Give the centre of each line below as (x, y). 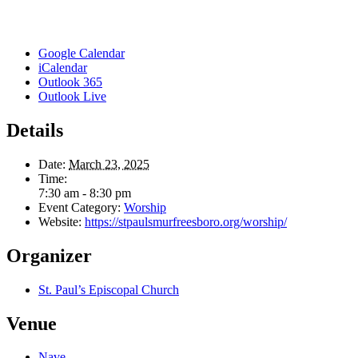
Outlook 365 (70, 82)
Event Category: (80, 207)
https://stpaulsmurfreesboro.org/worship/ (186, 221)
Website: (60, 221)
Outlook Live (72, 96)
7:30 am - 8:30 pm (85, 193)
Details (35, 130)
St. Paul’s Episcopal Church (109, 289)
